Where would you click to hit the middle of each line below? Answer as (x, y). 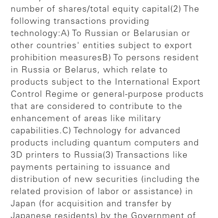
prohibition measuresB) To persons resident (105, 58)
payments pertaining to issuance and (91, 168)
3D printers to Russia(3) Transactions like (100, 155)
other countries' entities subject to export (102, 46)
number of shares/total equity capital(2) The (105, 9)
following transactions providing (80, 22)
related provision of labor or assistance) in (102, 192)
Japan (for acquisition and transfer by (91, 204)
